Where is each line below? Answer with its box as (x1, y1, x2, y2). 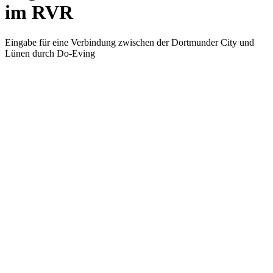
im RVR (5, 1, 73, 24)
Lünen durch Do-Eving (5, 48, 95, 58)
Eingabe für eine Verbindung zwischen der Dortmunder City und (5, 37, 254, 48)
